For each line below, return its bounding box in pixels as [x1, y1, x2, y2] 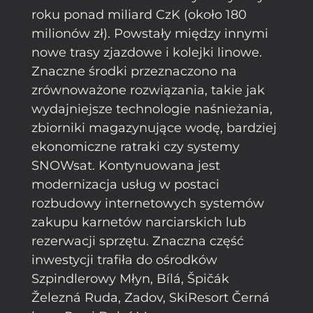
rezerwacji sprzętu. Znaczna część [31, 233, 244, 249]
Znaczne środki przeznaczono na [31, 63, 237, 79]
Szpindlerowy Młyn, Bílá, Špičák [31, 270, 229, 286]
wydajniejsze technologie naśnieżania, [31, 101, 272, 117]
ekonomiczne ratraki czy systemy [31, 138, 240, 154]
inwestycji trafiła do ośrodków [31, 252, 217, 268]
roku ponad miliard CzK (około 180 [31, 6, 247, 22]
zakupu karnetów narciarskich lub [31, 214, 246, 230]
